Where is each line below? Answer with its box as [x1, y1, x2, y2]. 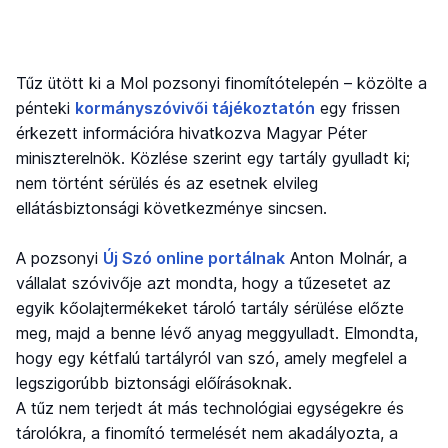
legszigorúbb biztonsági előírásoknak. [16, 372, 292, 393]
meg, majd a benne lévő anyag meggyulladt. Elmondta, [16, 322, 418, 343]
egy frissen [315, 97, 400, 118]
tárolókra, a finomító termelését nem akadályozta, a [16, 422, 398, 443]
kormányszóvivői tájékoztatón [75, 97, 315, 118]
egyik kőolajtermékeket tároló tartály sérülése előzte [16, 297, 404, 318]
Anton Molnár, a [285, 247, 407, 268]
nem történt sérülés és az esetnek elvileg [16, 172, 318, 193]
